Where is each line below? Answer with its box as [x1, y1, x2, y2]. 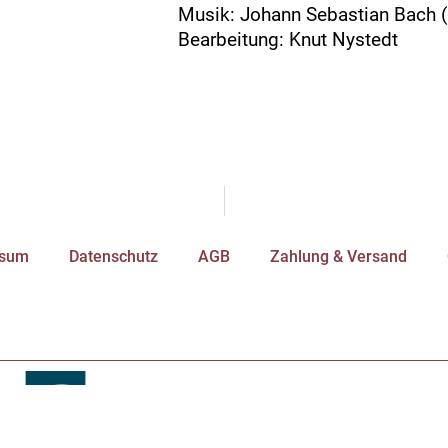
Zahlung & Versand [269, 247, 407, 267]
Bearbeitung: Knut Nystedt [178, 27, 398, 51]
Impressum [125, 391, 208, 411]
